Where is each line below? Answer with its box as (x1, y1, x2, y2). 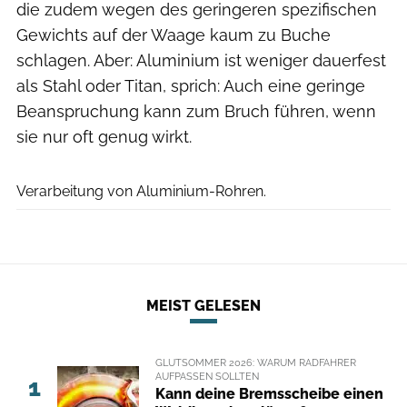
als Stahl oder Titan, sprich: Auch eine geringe (16, 76, 365, 96)
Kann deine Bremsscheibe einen (154, 385, 383, 402)
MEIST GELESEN (146, 296, 261, 314)
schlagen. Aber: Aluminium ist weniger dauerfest (16, 51, 386, 71)
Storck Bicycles (328, 153, 399, 166)
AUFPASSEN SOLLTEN (154, 369, 259, 382)
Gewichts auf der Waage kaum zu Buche (16, 25, 331, 45)
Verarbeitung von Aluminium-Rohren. (16, 183, 266, 201)
